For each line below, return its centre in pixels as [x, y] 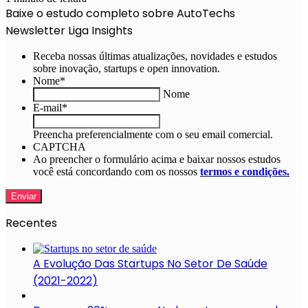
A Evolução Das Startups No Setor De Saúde [150, 263]
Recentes [31, 223]
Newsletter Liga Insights [69, 30]
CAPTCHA [59, 146]
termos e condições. [245, 171]
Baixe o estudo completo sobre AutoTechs [120, 13]
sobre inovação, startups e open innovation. [126, 68]
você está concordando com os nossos [117, 171]
